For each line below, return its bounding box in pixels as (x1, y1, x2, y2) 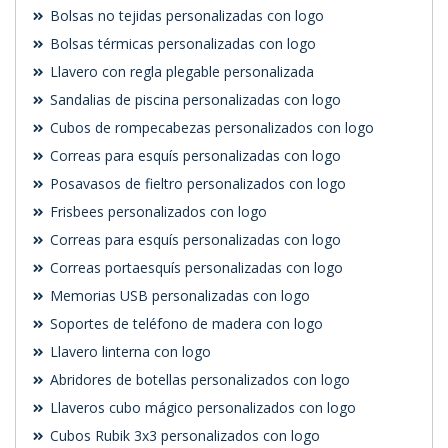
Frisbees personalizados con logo (46, 202, 267, 222)
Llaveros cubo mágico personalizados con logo (46, 398, 356, 418)
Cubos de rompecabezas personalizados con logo (46, 118, 374, 138)
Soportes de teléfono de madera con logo (46, 314, 323, 334)
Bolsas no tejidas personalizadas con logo (46, 6, 324, 26)
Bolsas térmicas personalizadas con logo (46, 34, 316, 54)
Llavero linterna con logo (46, 342, 211, 362)
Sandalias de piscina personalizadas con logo (46, 90, 341, 110)
